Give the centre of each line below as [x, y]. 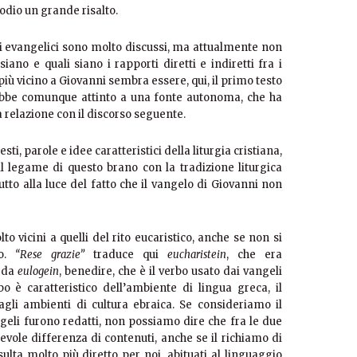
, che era [254, 255]
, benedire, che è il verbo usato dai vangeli [171, 272]
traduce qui [126, 255]
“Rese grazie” [50, 255]
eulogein [38, 272]
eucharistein [197, 255]
